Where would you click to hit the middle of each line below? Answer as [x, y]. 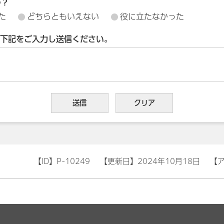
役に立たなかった [152, 16]
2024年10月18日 [169, 161]
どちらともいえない [63, 16]
